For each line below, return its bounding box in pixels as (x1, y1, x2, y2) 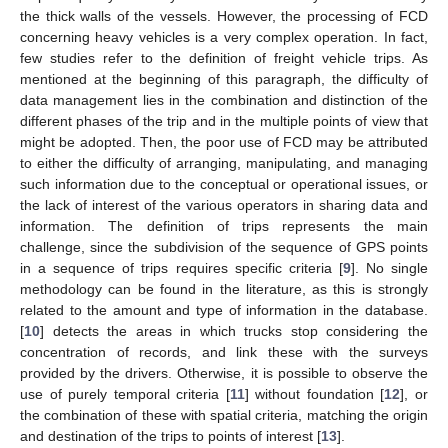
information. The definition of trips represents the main (20, 217, 428, 234)
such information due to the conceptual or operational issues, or (20, 175, 428, 192)
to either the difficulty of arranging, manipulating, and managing (20, 154, 428, 171)
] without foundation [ (244, 385, 385, 402)
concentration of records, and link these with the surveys (20, 343, 428, 360)
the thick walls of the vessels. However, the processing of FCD (20, 7, 428, 24)
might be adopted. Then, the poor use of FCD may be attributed (20, 133, 428, 150)
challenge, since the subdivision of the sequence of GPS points (20, 238, 428, 255)
